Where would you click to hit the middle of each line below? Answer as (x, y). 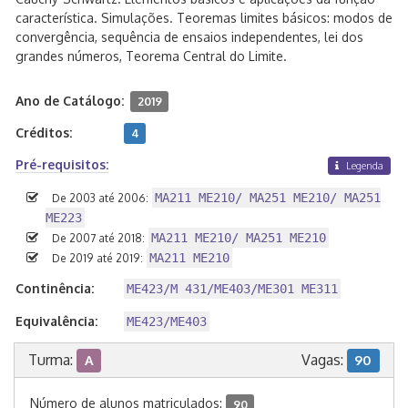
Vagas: (324, 360)
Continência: (55, 289)
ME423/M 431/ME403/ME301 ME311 (232, 289)
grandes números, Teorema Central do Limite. (151, 56)
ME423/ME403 (166, 322)
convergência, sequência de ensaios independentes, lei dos (189, 37)
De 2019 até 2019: (97, 259)
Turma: (52, 360)
